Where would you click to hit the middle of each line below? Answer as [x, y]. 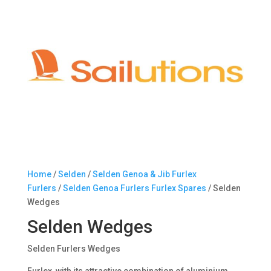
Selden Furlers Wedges [73, 249]
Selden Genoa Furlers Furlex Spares [134, 188]
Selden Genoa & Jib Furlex [144, 175]
